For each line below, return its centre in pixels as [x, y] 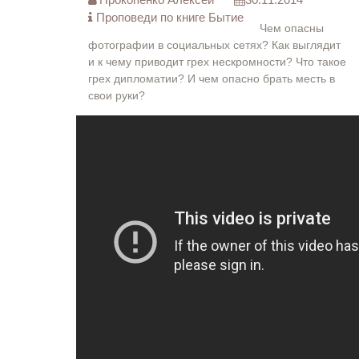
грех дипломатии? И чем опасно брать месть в [212, 79]
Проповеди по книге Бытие [170, 17]
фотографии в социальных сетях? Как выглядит [214, 45]
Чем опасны [292, 28]
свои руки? [117, 95]
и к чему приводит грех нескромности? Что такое [217, 62]
